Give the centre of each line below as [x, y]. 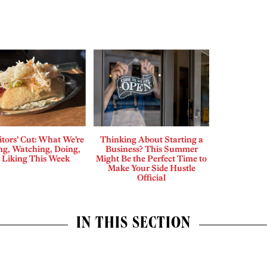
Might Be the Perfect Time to [152, 159]
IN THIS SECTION [133, 225]
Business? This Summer [151, 149]
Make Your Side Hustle [151, 168]
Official [152, 178]
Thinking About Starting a [151, 140]
